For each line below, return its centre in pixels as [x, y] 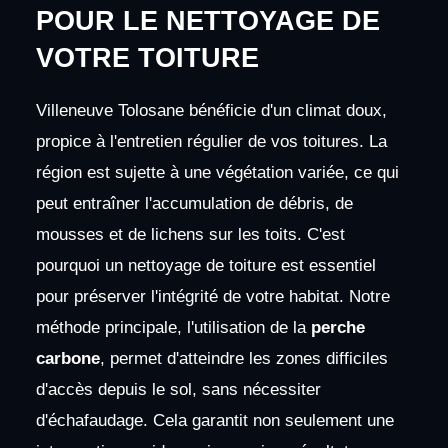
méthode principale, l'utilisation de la [173, 327]
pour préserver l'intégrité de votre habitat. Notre [212, 296]
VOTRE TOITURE [147, 57]
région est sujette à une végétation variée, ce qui [217, 172]
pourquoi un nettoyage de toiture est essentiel [205, 265]
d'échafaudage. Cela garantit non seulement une [214, 420]
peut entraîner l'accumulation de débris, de [194, 203]
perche [337, 327]
